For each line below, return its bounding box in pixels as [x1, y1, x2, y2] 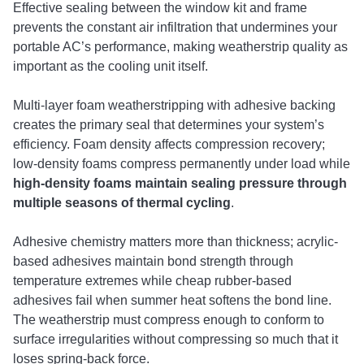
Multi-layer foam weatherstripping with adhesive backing [13, 98, 336, 112]
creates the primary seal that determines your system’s [13, 118, 324, 132]
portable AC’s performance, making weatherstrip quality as [13, 40, 348, 54]
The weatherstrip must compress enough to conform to [13, 313, 324, 327]
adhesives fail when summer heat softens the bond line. [13, 293, 331, 307]
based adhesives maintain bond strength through [13, 254, 293, 268]
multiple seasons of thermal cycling [13, 196, 231, 210]
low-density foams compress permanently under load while [13, 157, 350, 171]
